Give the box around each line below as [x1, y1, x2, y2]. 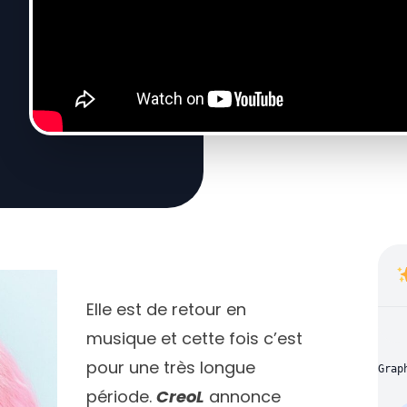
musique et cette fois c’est [86, 327, 303, 350]
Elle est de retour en [86, 298, 246, 321]
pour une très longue [86, 356, 255, 379]
